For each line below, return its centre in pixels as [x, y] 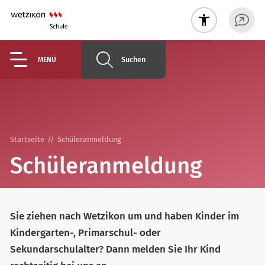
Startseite [27, 139]
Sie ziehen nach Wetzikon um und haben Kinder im [125, 216]
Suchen [133, 59]
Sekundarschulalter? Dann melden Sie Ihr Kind [115, 249]
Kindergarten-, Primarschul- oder [85, 232]
